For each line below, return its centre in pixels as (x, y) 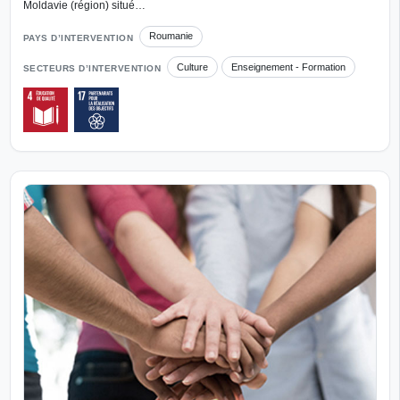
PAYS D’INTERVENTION (78, 37)
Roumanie (171, 36)
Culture (193, 67)
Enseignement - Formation (288, 67)
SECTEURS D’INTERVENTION (92, 69)
